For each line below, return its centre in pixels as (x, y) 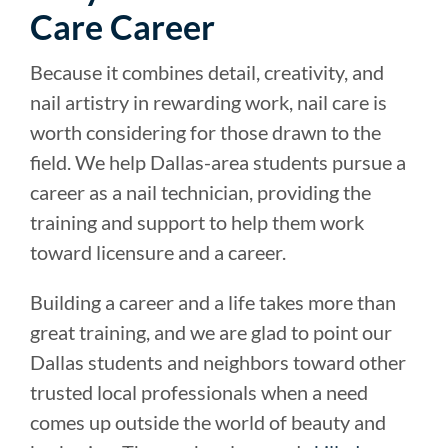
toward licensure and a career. (158, 252)
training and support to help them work (197, 222)
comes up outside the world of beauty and (208, 422)
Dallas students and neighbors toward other (218, 362)
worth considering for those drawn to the (205, 132)
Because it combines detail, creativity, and (207, 72)
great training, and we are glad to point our (211, 332)
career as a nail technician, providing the (200, 192)
